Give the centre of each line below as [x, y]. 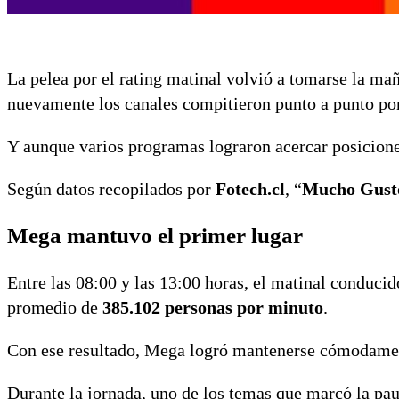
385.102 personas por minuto [213, 308]
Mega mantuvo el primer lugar [155, 236]
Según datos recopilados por [111, 189]
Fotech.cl [250, 189]
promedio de [55, 308]
